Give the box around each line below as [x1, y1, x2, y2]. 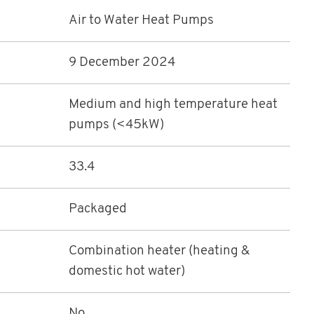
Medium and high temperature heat [69, 98, 278, 112]
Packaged [69, 203, 127, 217]
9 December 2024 [69, 56, 175, 70]
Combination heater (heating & [69, 245, 250, 259]
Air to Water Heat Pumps [69, 14, 214, 28]
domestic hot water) [69, 265, 185, 279]
